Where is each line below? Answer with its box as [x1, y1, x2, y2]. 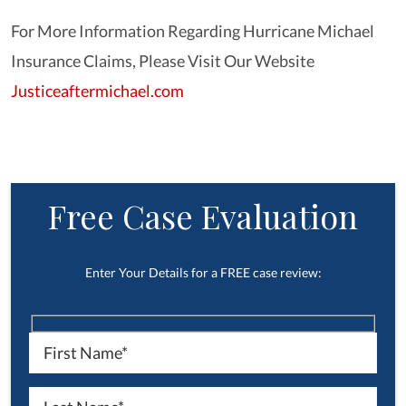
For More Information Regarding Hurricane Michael [11, 21, 374, 41]
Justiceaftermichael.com [11, 81, 184, 101]
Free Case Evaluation [48, 194, 358, 237]
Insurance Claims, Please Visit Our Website [11, 51, 314, 71]
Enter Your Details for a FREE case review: [84, 265, 322, 280]
